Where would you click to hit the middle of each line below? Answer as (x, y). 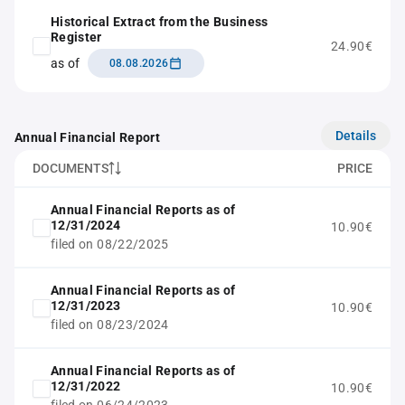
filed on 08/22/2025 (110, 244)
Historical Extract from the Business (160, 22)
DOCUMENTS (71, 168)
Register (76, 37)
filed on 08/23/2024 (110, 325)
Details (356, 135)
